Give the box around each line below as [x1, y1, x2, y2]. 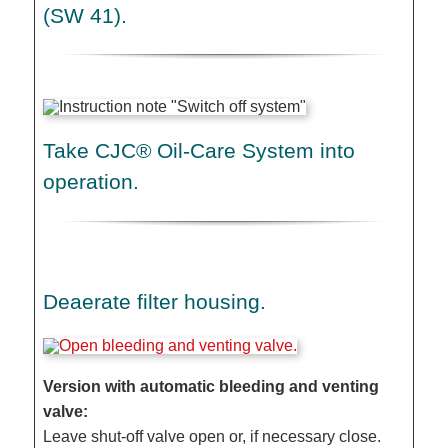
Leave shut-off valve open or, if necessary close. [43, 428, 382, 446]
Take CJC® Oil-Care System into [43, 139, 356, 163]
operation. [43, 170, 140, 194]
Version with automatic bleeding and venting [43, 378, 380, 396]
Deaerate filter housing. [43, 290, 267, 314]
